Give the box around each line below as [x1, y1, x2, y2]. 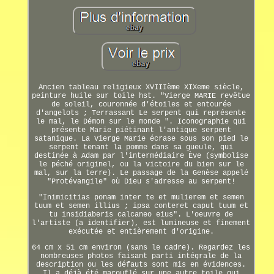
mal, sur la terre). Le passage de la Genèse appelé [34, 169, 248, 178]
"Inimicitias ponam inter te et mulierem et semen [38, 193, 244, 202]
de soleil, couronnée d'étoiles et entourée [51, 100, 231, 109]
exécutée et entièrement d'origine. [68, 228, 214, 237]
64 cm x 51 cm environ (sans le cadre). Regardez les [32, 243, 251, 253]
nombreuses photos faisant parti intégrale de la [40, 252, 242, 261]
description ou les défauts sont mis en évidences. [36, 261, 246, 270]
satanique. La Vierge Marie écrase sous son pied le [34, 135, 248, 144]
